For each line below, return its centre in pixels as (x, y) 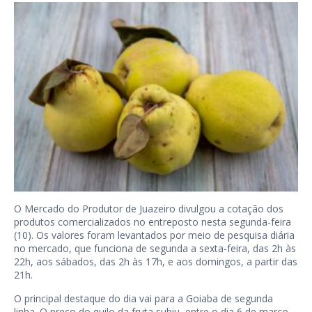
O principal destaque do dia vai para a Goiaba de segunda (143, 299)
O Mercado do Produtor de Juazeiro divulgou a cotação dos (149, 209)
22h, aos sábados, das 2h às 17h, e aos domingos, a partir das (156, 262)
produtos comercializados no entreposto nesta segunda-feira (153, 222)
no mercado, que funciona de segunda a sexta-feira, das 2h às (155, 249)
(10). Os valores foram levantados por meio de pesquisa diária (154, 235)
